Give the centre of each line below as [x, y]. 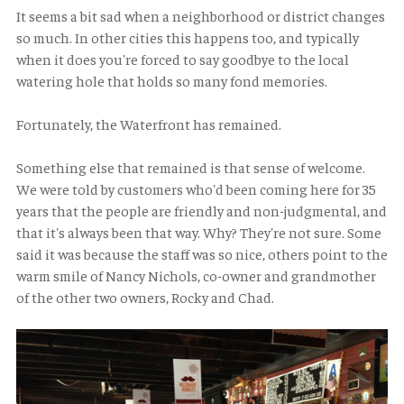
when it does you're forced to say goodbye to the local [183, 59]
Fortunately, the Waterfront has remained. [149, 124]
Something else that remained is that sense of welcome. [191, 167]
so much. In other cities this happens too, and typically [188, 37]
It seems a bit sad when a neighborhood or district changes [201, 16]
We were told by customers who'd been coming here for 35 [196, 189]
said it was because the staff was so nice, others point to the [202, 254]
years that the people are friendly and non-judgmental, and [202, 211]
